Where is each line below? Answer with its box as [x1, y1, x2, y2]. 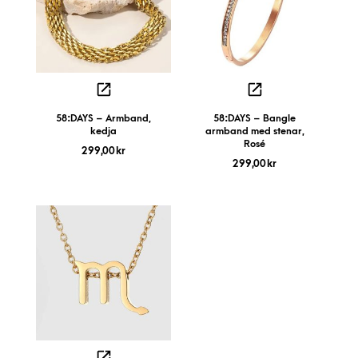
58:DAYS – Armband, [56, 113, 151, 124]
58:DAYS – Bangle [213, 113, 296, 124]
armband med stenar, [205, 125, 304, 137]
